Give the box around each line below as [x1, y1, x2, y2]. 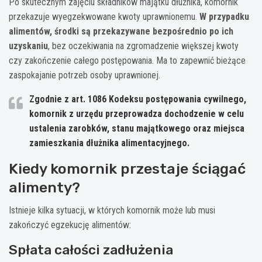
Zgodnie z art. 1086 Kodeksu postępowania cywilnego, [29, 93, 246, 105]
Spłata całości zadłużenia [9, 241, 173, 258]
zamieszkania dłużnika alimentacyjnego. [29, 137, 189, 149]
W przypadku [199, 11, 249, 22]
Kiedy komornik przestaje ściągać [9, 160, 246, 177]
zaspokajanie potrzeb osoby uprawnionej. [9, 69, 160, 81]
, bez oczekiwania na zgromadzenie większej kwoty [48, 40, 239, 51]
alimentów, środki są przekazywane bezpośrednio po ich [9, 25, 233, 37]
